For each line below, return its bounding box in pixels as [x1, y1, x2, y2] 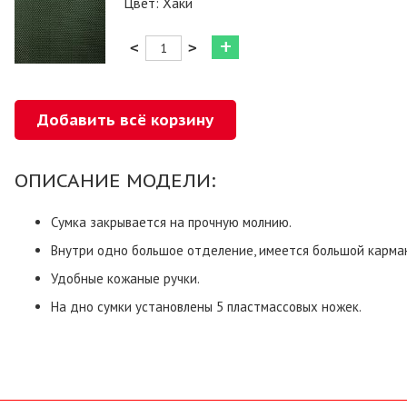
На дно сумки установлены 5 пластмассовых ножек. [51, 298, 362, 315]
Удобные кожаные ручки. [51, 270, 200, 287]
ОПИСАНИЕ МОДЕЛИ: [15, 168, 222, 193]
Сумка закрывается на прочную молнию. [51, 213, 292, 231]
